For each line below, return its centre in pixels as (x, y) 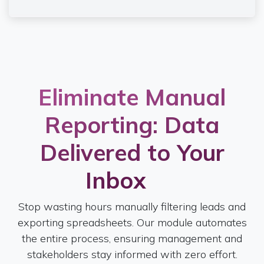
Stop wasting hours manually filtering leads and (132, 206)
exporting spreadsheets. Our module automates (132, 222)
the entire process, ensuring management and (132, 238)
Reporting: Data (132, 124)
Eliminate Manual (132, 97)
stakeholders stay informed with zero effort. (132, 254)
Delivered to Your (132, 152)
